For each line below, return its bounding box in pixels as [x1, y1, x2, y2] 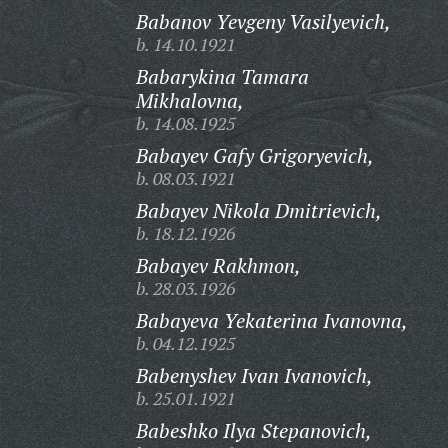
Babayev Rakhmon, [135, 252, 301, 279]
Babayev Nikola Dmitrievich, [135, 197, 382, 224]
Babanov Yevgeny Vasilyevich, [135, 8, 391, 35]
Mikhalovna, [135, 87, 244, 114]
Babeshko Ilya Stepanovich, [135, 417, 372, 444]
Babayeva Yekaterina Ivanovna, [135, 307, 408, 334]
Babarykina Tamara [135, 63, 309, 90]
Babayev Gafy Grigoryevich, [135, 142, 374, 169]
